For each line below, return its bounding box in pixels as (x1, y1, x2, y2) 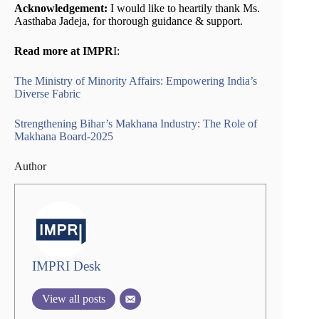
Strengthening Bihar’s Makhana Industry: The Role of (14, 117, 257, 130)
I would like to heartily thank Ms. (110, 1, 260, 14)
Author (14, 159, 46, 172)
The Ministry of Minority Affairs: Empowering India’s (14, 74, 257, 87)
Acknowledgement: (14, 1, 110, 14)
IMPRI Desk (32, 258, 101, 273)
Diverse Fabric (14, 87, 83, 100)
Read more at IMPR (14, 44, 113, 57)
